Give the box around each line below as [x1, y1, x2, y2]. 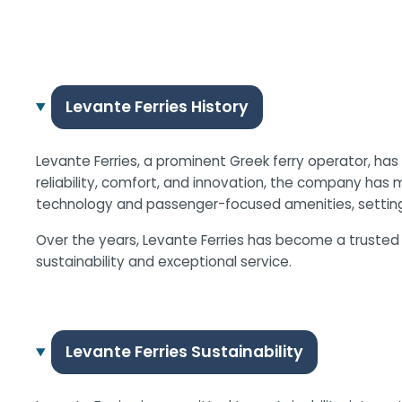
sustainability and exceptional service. [36, 252, 292, 272]
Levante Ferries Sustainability [65, 341, 303, 363]
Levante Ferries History [65, 96, 249, 118]
